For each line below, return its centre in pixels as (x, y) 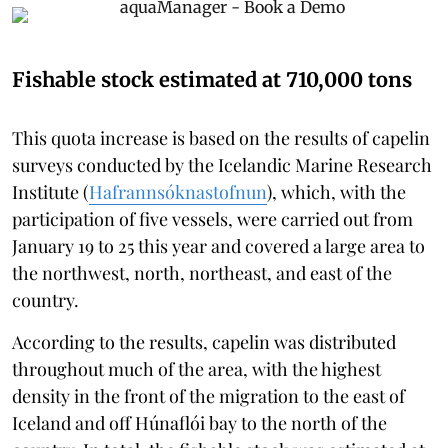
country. (45, 299)
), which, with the (336, 191)
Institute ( (50, 191)
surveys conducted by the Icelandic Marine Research (222, 164)
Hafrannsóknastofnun (178, 191)
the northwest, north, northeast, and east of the (202, 272)
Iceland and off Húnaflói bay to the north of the (199, 422)
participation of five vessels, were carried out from (212, 218)
